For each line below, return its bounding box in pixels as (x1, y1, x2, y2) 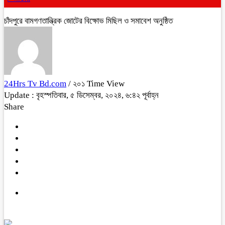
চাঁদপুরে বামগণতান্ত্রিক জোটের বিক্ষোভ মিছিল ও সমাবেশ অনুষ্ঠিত (4, 16, 173, 26)
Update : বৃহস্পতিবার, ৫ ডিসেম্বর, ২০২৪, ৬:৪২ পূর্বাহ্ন (4, 90, 159, 100)
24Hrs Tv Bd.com (4, 79, 66, 88)
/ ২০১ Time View (68, 79, 125, 88)
